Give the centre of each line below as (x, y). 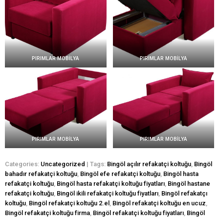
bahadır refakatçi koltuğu (41, 174)
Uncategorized (63, 164)
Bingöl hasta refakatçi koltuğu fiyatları (111, 183)
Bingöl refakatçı (184, 193)
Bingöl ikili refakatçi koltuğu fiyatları (108, 193)
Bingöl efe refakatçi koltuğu (120, 174)
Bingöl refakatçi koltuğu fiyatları (138, 213)
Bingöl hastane (189, 183)
